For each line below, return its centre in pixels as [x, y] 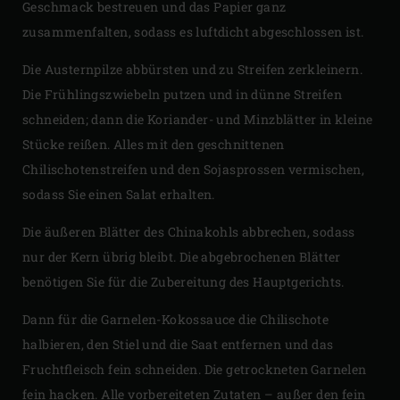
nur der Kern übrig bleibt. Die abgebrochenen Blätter [182, 257]
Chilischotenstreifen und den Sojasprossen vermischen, [194, 170]
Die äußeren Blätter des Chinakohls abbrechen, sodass [189, 232]
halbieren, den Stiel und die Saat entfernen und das [178, 345]
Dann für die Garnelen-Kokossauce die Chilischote [176, 320]
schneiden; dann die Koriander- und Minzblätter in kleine [198, 120]
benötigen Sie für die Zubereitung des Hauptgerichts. [183, 282]
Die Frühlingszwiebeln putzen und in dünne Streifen [182, 95]
